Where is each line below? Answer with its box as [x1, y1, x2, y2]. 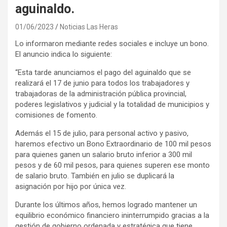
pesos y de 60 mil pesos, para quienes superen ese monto [15, 160, 210, 170]
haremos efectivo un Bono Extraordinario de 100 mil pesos [15, 139, 211, 148]
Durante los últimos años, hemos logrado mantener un [15, 200, 197, 209]
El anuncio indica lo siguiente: [15, 49, 112, 59]
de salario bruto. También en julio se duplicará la [15, 171, 174, 180]
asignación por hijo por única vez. [15, 181, 126, 191]
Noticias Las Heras [60, 22, 118, 31]
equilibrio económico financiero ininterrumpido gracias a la [15, 210, 209, 220]
